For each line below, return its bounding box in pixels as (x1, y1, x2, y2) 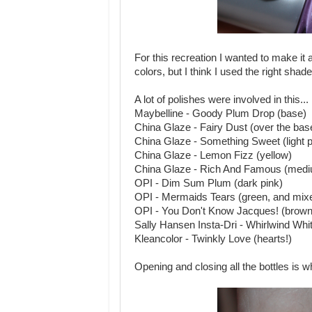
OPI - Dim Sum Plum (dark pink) (134, 178, 283, 189)
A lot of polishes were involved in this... (134, 94, 309, 105)
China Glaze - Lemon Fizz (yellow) (134, 150, 292, 161)
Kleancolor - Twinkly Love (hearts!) (134, 233, 292, 244)
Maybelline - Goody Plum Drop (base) (134, 108, 306, 119)
